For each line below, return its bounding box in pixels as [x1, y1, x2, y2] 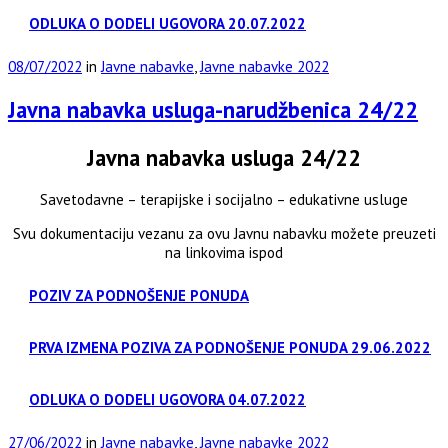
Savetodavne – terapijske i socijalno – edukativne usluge [40, 190, 408, 210]
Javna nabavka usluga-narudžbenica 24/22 [8, 95, 418, 124]
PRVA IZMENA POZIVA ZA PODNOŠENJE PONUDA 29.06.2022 [29, 338, 431, 358]
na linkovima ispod [165, 243, 283, 263]
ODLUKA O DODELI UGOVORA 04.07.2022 [29, 390, 306, 410]
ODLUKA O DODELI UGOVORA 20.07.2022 [29, 14, 306, 34]
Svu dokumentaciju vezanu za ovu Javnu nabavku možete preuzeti [12, 224, 436, 244]
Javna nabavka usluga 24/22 [87, 142, 361, 172]
